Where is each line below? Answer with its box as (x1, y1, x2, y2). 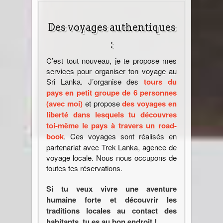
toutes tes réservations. (46, 162, 122, 173)
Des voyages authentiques (47, 21, 176, 33)
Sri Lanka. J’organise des (46, 76, 144, 87)
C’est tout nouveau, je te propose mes (46, 55, 177, 66)
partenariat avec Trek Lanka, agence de (46, 141, 177, 152)
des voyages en (122, 98, 177, 109)
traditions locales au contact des (46, 205, 177, 216)
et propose (82, 98, 122, 109)
